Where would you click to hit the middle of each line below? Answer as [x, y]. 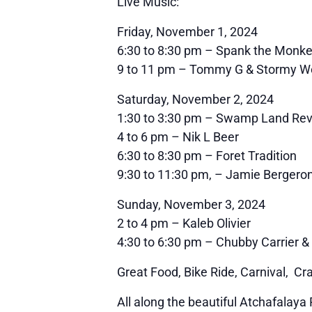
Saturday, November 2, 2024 [195, 99]
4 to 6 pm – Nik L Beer [178, 136]
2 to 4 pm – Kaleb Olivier [184, 223]
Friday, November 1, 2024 [187, 31]
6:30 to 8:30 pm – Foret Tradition [207, 155]
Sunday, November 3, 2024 [191, 204]
